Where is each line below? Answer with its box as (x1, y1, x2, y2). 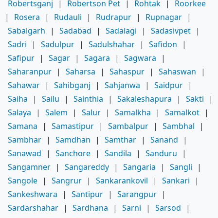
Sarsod (155, 202, 181, 214)
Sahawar (8, 80, 40, 91)
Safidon (149, 39, 177, 50)
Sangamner (8, 162, 51, 173)
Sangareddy (65, 162, 109, 173)
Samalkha (115, 107, 151, 118)
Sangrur (52, 175, 82, 186)
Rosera (14, 12, 40, 23)
